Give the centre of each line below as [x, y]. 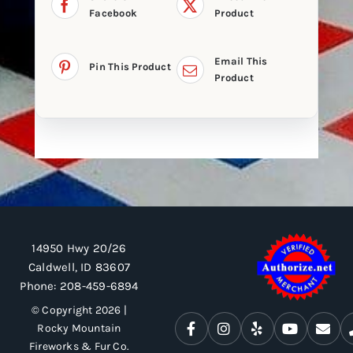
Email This [241, 61]
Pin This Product [130, 67]
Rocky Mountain [79, 328]
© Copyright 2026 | [79, 310]
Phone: [40, 286]
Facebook [113, 13]
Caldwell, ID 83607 [79, 267]
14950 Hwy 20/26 [79, 248]
